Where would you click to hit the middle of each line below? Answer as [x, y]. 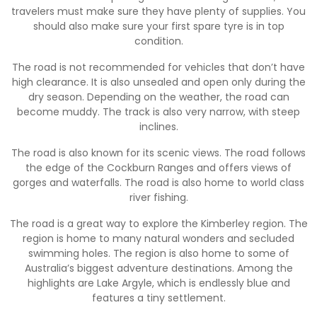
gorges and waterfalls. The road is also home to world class [158, 182]
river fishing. [158, 197]
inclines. [158, 126]
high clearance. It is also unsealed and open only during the [158, 82]
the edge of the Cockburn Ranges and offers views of [158, 167]
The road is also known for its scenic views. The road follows [158, 152]
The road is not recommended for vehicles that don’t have [158, 67]
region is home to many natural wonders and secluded [158, 238]
